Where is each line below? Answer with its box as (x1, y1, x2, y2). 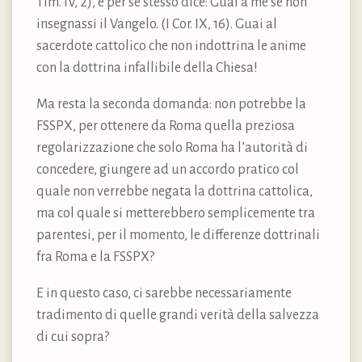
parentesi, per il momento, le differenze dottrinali (36, 228, 320, 243)
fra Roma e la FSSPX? (36, 250, 154, 265)
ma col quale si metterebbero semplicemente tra (36, 206, 315, 221)
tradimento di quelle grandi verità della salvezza (36, 308, 319, 323)
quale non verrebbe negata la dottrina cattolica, (36, 184, 313, 200)
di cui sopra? (36, 330, 109, 345)
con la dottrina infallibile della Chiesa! (36, 61, 258, 76)
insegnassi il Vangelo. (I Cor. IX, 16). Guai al (36, 17, 277, 32)
